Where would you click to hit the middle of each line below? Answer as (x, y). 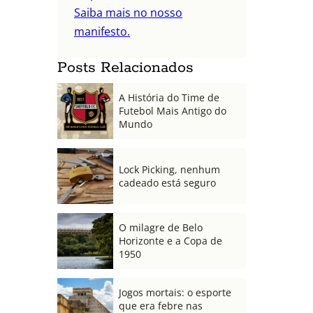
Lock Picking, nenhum (169, 169)
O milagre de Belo (161, 228)
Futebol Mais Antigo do (173, 111)
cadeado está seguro (167, 182)
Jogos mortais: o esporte (175, 293)
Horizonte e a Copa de (170, 241)
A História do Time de (169, 98)
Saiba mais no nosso (128, 12)
